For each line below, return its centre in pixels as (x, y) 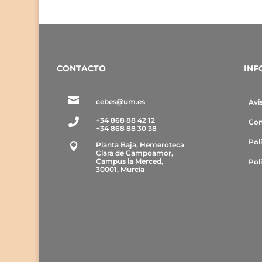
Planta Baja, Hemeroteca (140, 145)
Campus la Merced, (130, 161)
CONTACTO (82, 69)
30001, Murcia (120, 170)
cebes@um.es (121, 102)
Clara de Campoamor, (135, 153)
